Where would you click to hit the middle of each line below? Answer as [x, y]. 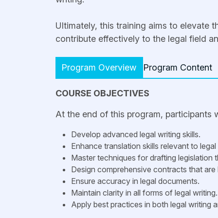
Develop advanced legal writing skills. [136, 134]
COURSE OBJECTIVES [102, 93]
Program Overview [99, 67]
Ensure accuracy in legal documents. [135, 181]
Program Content [178, 67]
